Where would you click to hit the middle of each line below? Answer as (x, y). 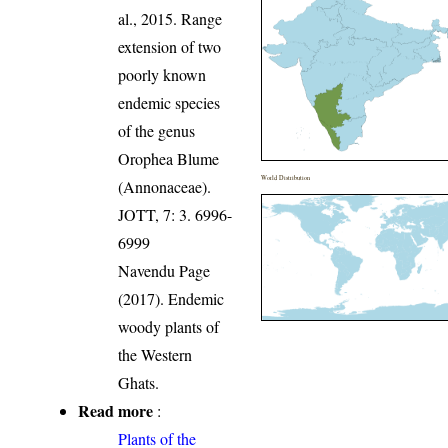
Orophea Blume (169, 159)
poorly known (162, 75)
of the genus (157, 131)
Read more (116, 411)
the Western (155, 355)
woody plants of (169, 327)
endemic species (169, 103)
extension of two (170, 47)
